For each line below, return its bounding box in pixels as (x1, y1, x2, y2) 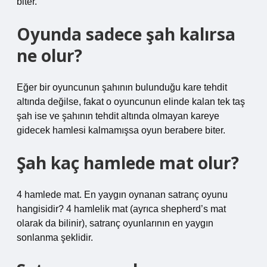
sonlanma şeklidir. (17, 232, 93, 243)
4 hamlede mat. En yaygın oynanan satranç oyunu (17, 190, 228, 200)
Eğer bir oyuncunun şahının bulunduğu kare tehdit (17, 82, 227, 92)
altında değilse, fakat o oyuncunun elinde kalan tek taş (17, 97, 245, 107)
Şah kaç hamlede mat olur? (17, 151, 239, 174)
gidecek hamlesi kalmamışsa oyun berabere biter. (17, 125, 225, 135)
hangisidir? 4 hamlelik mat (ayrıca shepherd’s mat (17, 204, 226, 214)
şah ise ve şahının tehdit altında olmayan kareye (17, 111, 219, 121)
